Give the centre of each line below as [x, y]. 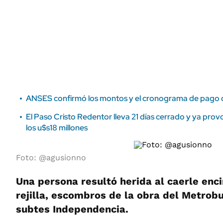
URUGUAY [154, 32]
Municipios [153, 15]
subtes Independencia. [72, 209]
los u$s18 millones [57, 128]
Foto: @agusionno [51, 158]
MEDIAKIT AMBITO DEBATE [55, 21]
